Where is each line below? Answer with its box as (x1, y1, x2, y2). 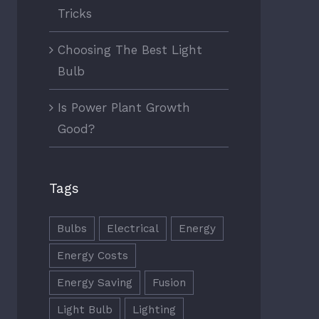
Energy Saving (56, 276, 132, 289)
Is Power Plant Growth (57, 100, 190, 115)
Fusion (152, 276, 186, 289)
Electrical (106, 221, 159, 235)
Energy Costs (56, 249, 128, 262)
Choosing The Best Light (57, 43, 202, 58)
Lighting (132, 303, 176, 316)
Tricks (57, 6, 92, 21)
